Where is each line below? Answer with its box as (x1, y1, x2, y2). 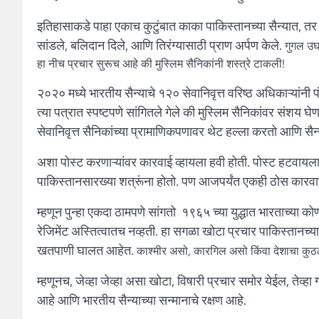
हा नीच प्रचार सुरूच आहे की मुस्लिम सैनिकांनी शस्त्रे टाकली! (37, 55, 285, 73)
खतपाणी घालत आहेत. (37, 241, 137, 261)
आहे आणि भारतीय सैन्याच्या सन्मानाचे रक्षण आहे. (37, 291, 246, 310)
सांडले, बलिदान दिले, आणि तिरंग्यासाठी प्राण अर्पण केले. (37, 36, 285, 56)
